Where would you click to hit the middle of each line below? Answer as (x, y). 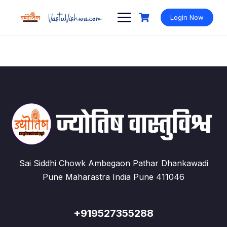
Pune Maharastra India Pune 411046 (113, 177)
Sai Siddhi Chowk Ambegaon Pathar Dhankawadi (113, 163)
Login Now (187, 17)
